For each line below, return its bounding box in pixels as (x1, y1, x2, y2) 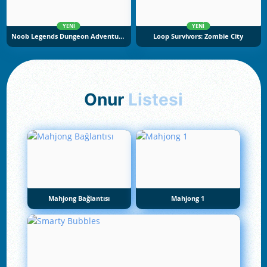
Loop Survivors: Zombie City (153, 32, 244, 41)
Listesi (128, 89, 183, 110)
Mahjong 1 (171, 194, 205, 203)
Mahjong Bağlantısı (48, 194, 110, 203)
